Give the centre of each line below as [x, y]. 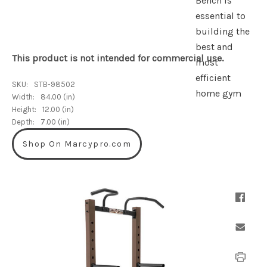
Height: [24, 110]
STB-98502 [55, 85]
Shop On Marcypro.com [77, 144]
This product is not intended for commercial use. [118, 58]
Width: [23, 97]
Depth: [23, 122]
